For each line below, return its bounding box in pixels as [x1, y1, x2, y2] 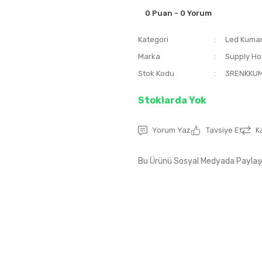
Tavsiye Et [206, 126, 242, 135]
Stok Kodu [138, 69, 174, 78]
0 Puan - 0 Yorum [145, 9, 212, 18]
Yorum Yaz [152, 126, 191, 135]
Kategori [138, 35, 168, 44]
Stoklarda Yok [138, 95, 206, 106]
